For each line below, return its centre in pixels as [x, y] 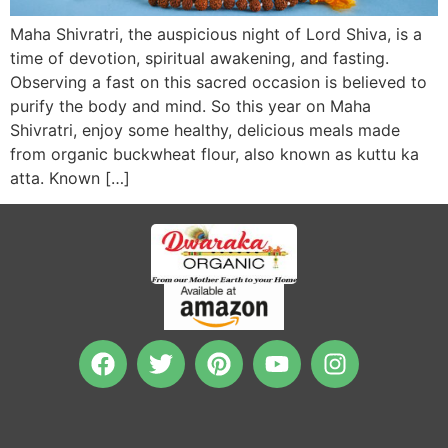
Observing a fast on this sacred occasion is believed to [218, 81]
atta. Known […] [70, 177]
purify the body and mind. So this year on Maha [190, 105]
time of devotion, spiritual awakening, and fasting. [199, 57]
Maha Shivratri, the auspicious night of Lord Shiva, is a [216, 33]
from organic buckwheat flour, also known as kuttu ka [214, 153]
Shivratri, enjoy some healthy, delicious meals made [205, 129]
